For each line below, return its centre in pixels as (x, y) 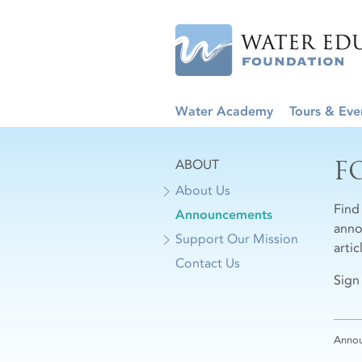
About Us (203, 190)
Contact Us (208, 263)
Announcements (224, 215)
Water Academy (224, 111)
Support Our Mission (237, 239)
